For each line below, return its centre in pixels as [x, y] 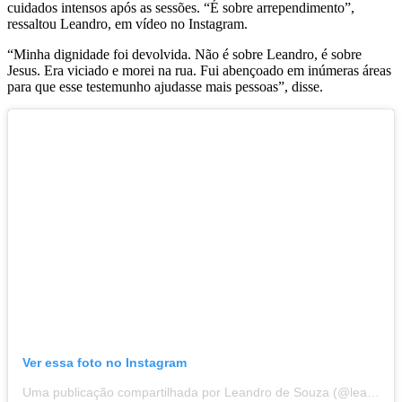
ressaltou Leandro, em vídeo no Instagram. [127, 23]
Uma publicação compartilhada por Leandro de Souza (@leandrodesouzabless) [373, 392]
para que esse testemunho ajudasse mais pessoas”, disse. [165, 86]
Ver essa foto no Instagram [105, 362]
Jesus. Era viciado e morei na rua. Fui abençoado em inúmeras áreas [199, 70]
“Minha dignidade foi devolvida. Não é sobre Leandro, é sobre [184, 54]
